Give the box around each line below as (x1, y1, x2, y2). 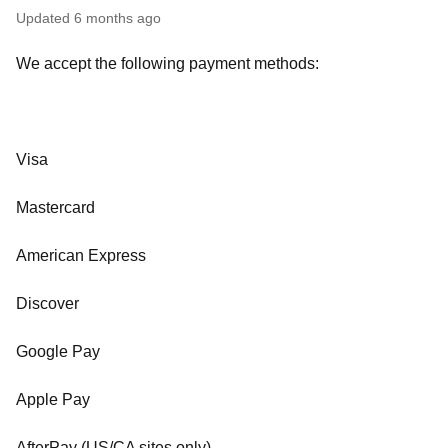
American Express (16, 247, 146, 264)
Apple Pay (16, 391, 90, 408)
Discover (16, 295, 79, 312)
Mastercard (16, 199, 95, 216)
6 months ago (74, 10, 161, 26)
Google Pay (16, 343, 100, 360)
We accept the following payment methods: (16, 55, 319, 72)
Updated (26, 10, 70, 26)
